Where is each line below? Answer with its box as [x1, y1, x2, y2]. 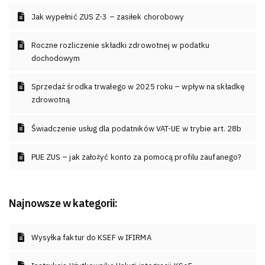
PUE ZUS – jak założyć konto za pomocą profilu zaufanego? [31, 151, 242, 162]
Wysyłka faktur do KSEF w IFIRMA [31, 232, 151, 243]
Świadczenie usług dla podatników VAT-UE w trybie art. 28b [31, 123, 242, 134]
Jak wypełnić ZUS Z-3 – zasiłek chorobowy [31, 11, 185, 22]
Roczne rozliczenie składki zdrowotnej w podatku [31, 40, 210, 51]
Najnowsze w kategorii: [9, 196, 118, 211]
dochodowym [31, 53, 80, 64]
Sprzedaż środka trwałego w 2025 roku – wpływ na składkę [31, 82, 245, 92]
